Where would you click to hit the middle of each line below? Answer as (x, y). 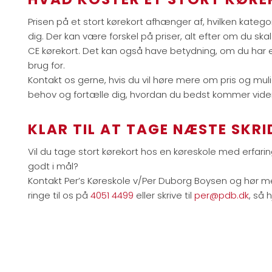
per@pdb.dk (222, 195)
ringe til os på (59, 195)
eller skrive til (164, 195)
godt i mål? (53, 166)
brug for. (47, 65)
